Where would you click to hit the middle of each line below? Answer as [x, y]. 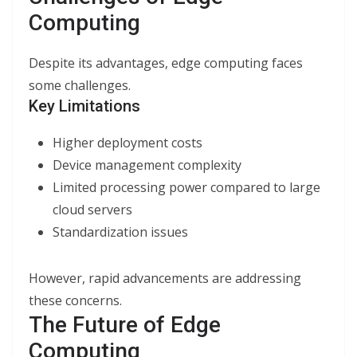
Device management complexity [147, 165]
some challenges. [80, 85]
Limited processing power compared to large [186, 187]
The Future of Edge [125, 325]
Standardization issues [120, 232]
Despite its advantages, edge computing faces [166, 63]
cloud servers [92, 210]
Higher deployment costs [127, 143]
